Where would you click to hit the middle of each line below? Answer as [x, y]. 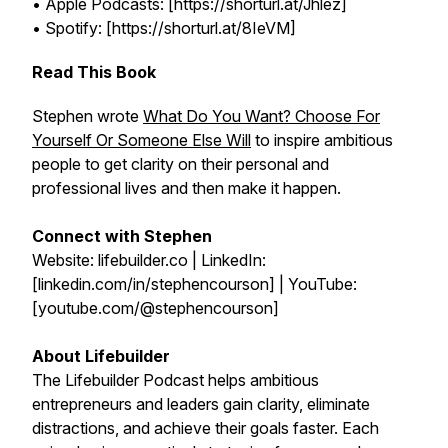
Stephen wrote [87, 116]
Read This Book [94, 72]
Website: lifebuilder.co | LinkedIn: [149, 260]
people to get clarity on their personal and [180, 164]
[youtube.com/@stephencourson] [157, 308]
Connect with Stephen [122, 236]
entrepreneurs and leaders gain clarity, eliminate [201, 404]
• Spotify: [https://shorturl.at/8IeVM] [166, 28]
